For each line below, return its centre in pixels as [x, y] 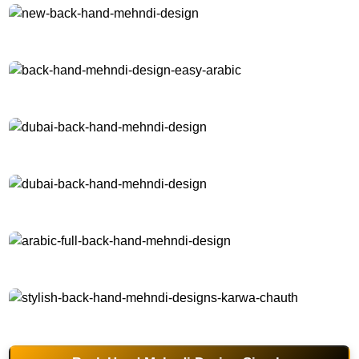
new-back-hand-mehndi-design [77, 34]
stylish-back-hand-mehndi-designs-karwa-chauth [115, 319]
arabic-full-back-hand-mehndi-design [90, 262]
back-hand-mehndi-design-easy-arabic [94, 91]
